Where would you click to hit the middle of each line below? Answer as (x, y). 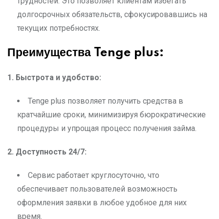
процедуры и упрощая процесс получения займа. (107, 129)
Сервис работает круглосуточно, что (94, 175)
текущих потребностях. (59, 28)
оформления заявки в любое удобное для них (102, 203)
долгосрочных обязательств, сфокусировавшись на (112, 15)
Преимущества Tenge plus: (86, 53)
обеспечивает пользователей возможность (97, 189)
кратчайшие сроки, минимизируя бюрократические (111, 115)
